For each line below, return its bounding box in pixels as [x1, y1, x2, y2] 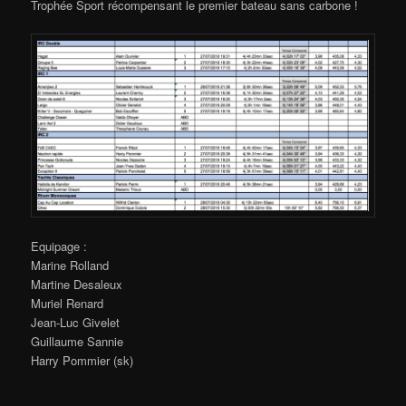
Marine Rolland [31, 256, 110, 275]
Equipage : [31, 237, 88, 256]
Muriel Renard [31, 295, 104, 313]
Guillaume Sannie [31, 333, 124, 351]
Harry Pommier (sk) [31, 352, 134, 370]
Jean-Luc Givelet [31, 314, 121, 332]
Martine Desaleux [31, 275, 123, 294]
